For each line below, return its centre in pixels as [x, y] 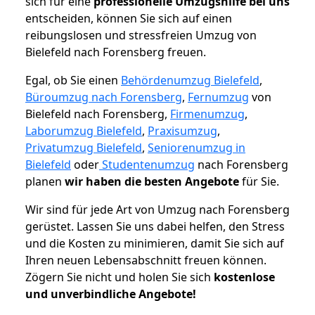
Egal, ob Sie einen [73, 81]
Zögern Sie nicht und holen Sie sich [120, 277]
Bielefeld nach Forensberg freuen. [116, 52]
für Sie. [259, 182]
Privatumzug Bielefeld [84, 148]
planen [45, 182]
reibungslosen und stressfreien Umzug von [141, 36]
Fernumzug [218, 97]
